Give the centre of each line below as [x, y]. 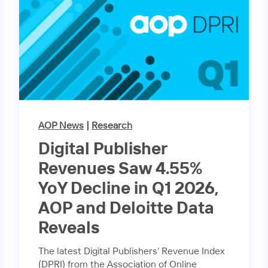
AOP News [61, 126]
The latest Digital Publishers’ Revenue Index [131, 251]
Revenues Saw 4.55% [120, 169]
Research [112, 126]
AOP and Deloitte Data [126, 208]
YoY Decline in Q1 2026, [128, 189]
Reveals [69, 228]
